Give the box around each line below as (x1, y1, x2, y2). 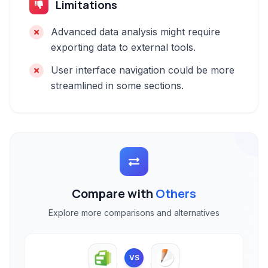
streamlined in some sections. (51, 80, 184, 92)
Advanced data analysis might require (51, 26, 220, 38)
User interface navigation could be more (51, 64, 234, 76)
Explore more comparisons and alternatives (48, 208, 220, 218)
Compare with (72, 185, 156, 202)
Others (156, 185, 196, 202)
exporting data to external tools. (51, 41, 196, 53)
